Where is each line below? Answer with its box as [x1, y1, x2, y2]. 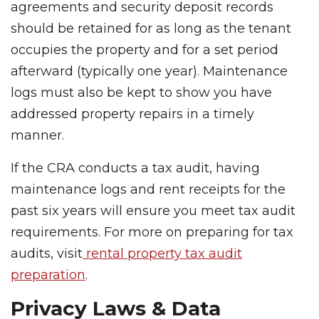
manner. [11, 127, 64, 143]
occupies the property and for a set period [11, 42, 278, 58]
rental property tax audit [83, 246, 242, 261]
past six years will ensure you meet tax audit [11, 203, 296, 219]
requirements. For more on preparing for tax [11, 224, 293, 240]
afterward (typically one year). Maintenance [11, 63, 288, 79]
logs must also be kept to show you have [11, 85, 272, 100]
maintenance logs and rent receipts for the [11, 182, 286, 197]
